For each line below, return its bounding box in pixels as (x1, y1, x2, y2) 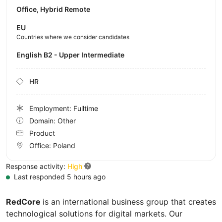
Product (29, 128, 55, 137)
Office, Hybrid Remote (16, 4, 90, 13)
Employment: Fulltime (29, 104, 98, 112)
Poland (53, 141, 75, 150)
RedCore (6, 196, 43, 207)
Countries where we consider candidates (16, 33, 129, 41)
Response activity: (6, 162, 67, 170)
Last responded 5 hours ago (12, 172, 106, 181)
